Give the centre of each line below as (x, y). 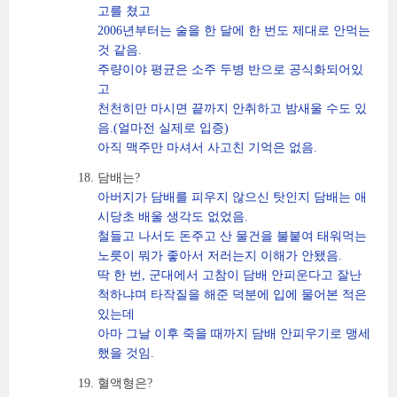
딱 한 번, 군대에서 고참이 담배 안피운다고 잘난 (230, 275)
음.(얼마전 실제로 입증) (163, 128)
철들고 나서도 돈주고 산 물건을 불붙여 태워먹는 (232, 236)
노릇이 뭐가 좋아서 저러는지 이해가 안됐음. (220, 256)
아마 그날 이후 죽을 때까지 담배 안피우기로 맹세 (234, 334)
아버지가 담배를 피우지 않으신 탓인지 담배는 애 (232, 197)
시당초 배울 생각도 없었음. (173, 217)
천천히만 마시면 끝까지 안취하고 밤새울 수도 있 (232, 109)
